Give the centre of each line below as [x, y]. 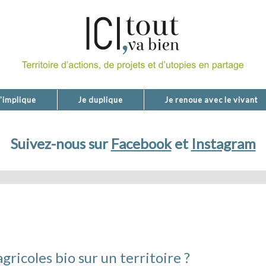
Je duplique [100, 100]
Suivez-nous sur [61, 143]
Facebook [141, 143]
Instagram [223, 143]
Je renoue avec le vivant [211, 100]
